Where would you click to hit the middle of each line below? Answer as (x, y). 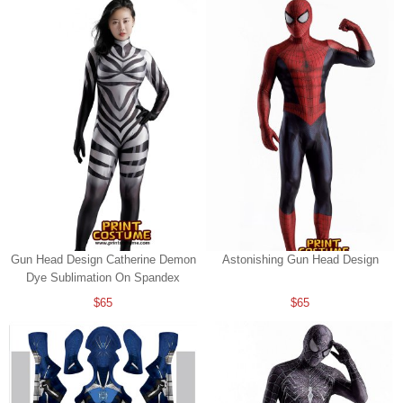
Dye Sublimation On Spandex (103, 278)
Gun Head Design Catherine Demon (103, 260)
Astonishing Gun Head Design (300, 260)
